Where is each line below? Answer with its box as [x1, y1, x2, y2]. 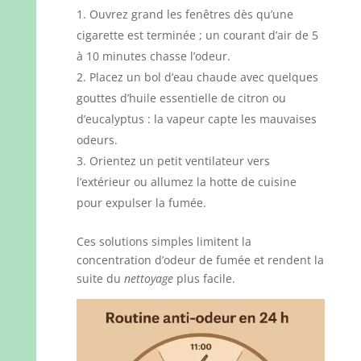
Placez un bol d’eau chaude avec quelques [89, 69, 318, 85]
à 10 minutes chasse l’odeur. [76, 48, 230, 64]
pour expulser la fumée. [76, 195, 206, 211]
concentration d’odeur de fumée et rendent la [76, 252, 324, 268]
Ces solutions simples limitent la [76, 234, 251, 250]
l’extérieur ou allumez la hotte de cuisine [76, 174, 297, 190]
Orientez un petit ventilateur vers [89, 153, 270, 169]
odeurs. [76, 132, 118, 148]
